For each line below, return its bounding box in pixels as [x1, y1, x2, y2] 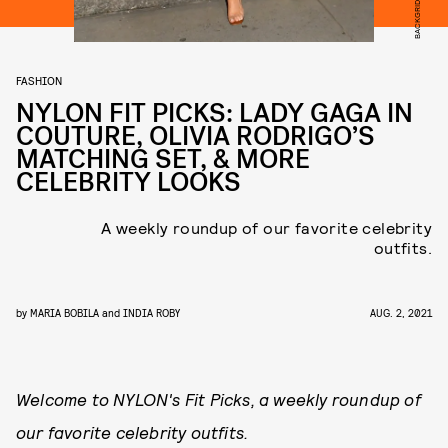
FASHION [16, 73, 62, 87]
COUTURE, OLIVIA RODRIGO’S [16, 119, 375, 154]
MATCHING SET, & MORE [16, 142, 310, 177]
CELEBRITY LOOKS [16, 165, 241, 200]
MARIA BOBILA [30, 306, 99, 319]
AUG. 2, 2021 [370, 306, 432, 319]
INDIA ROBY [123, 306, 180, 319]
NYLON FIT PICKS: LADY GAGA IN [16, 96, 413, 131]
